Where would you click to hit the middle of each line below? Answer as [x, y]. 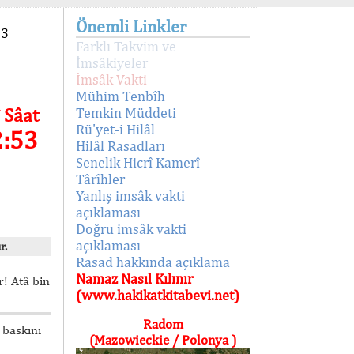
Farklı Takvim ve [126, 46]
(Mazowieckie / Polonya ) [163, 340]
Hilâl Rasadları [121, 146]
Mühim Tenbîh [121, 96]
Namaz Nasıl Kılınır [134, 279]
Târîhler [100, 179]
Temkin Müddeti [126, 113]
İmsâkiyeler [112, 63]
